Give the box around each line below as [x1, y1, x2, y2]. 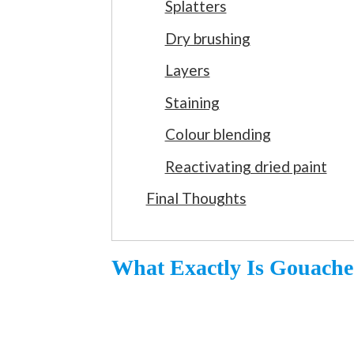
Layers [164, 61, 210, 79]
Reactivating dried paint [164, 156, 327, 175]
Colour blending [164, 125, 271, 143]
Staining [164, 92, 220, 111]
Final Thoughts [145, 189, 247, 207]
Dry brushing [164, 28, 250, 47]
